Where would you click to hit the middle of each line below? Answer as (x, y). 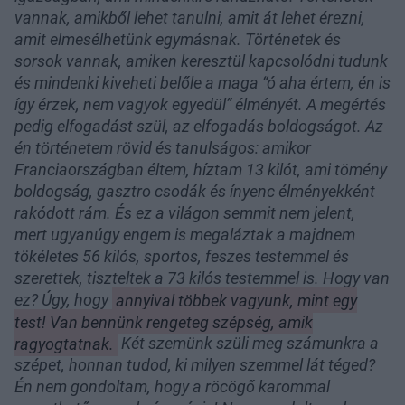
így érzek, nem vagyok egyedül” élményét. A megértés (200, 105)
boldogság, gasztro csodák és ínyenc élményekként (195, 192)
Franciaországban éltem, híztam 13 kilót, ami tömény (201, 170)
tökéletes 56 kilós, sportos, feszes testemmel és (182, 257)
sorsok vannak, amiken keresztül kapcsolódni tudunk (201, 61)
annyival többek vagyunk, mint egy (236, 300)
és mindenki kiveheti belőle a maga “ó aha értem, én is (202, 83)
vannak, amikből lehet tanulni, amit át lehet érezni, (190, 18)
